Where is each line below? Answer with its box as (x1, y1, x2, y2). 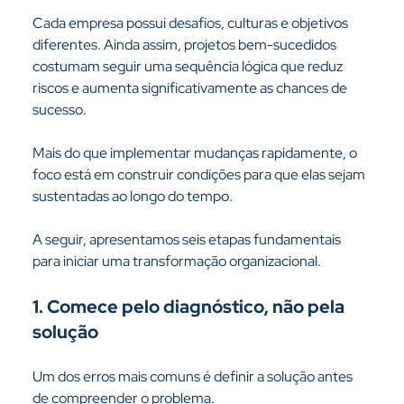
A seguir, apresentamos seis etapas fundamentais (32, 230, 344, 249)
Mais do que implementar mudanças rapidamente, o (32, 143, 360, 162)
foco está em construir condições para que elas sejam (32, 165, 368, 184)
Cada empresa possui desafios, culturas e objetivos (32, 14, 351, 32)
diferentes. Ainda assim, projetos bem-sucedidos (32, 35, 339, 54)
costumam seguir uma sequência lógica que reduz (32, 57, 345, 76)
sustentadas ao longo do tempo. (32, 187, 233, 206)
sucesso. (32, 100, 87, 119)
